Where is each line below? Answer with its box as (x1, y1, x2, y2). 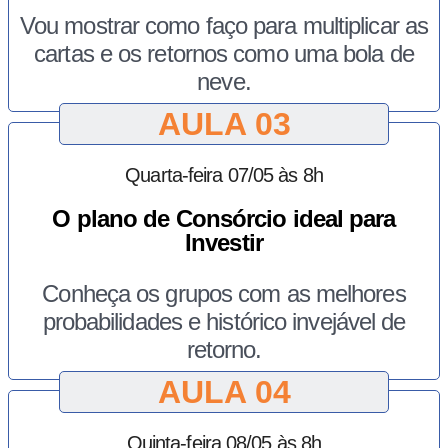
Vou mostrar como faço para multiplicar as (19, 11, 429, 39)
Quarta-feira (125, 163, 228, 186)
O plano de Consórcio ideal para (52, 204, 396, 232)
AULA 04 (157, 373, 291, 410)
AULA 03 (157, 105, 291, 142)
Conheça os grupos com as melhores (42, 279, 406, 307)
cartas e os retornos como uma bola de (34, 39, 414, 67)
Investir (185, 228, 263, 256)
